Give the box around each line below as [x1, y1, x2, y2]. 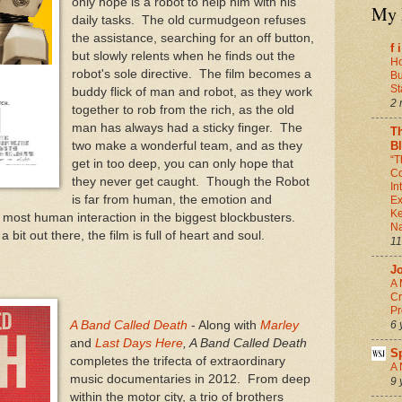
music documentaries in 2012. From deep [69, 372, 310, 387]
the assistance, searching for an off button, [71, 31, 314, 46]
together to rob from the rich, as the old [71, 103, 294, 118]
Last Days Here [94, 336, 183, 351]
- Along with [187, 319, 260, 333]
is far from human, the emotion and [71, 193, 272, 207]
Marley [259, 319, 299, 333]
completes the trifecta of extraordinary [69, 354, 285, 369]
